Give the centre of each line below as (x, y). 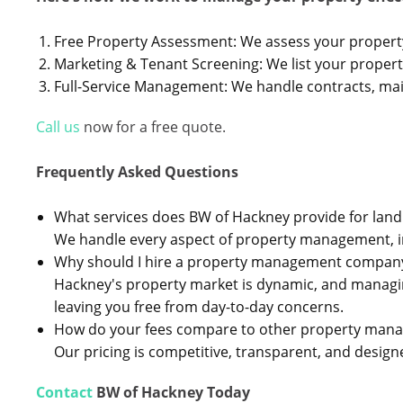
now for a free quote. (153, 127)
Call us (58, 127)
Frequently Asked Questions (137, 172)
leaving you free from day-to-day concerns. (199, 307)
